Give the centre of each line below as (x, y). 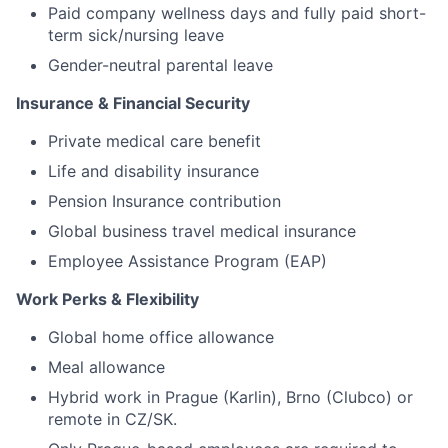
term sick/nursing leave (136, 34)
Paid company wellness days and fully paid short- (237, 12)
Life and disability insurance (153, 170)
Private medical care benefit (154, 140)
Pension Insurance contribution (164, 200)
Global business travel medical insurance (202, 230)
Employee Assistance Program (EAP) (187, 260)
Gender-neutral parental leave (160, 64)
